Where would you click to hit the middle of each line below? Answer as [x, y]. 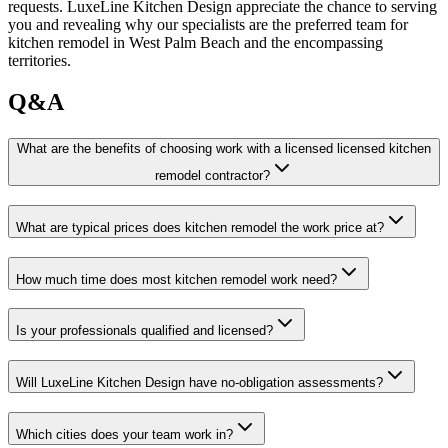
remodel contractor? [212, 176]
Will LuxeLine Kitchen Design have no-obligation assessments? [199, 383]
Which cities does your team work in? [124, 434]
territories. [39, 60]
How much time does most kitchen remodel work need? [176, 279]
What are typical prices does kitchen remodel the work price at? [200, 228]
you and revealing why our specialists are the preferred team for [208, 24]
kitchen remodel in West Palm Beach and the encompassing [195, 42]
